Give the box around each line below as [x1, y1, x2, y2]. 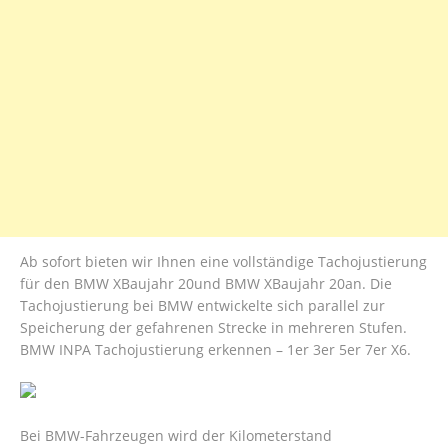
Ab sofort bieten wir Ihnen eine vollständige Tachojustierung [20, 252, 427, 272]
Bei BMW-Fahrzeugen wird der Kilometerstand [20, 426, 332, 446]
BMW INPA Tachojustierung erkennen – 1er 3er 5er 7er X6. [20, 340, 411, 360]
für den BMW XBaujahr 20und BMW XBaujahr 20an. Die [20, 274, 392, 294]
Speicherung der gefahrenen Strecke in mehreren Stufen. [20, 318, 407, 338]
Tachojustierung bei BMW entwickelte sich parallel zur [20, 296, 385, 316]
